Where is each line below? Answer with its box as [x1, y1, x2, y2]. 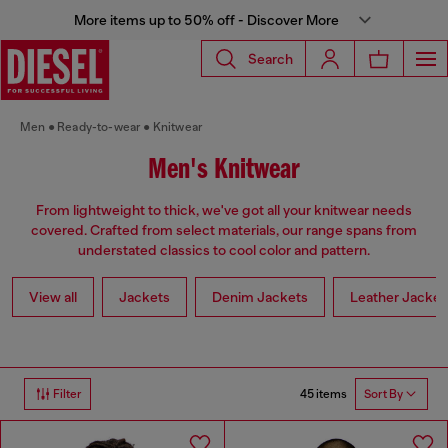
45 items [300, 386, 347, 401]
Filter [53, 387, 82, 402]
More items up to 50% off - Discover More [73, 12, 339, 28]
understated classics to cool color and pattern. [78, 242, 370, 259]
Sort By [364, 387, 403, 402]
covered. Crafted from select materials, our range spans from [31, 222, 417, 239]
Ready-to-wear [57, 120, 142, 134]
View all [29, 289, 77, 306]
